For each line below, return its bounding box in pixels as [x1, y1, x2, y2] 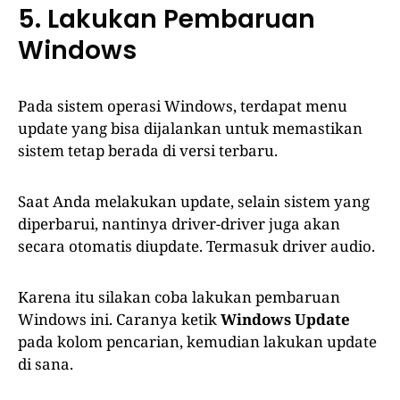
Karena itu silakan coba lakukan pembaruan [18, 287, 340, 308]
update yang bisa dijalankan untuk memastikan [18, 118, 362, 139]
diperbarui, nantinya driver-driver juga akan [18, 213, 340, 235]
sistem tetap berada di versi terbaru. [18, 140, 278, 162]
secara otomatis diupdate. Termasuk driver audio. [18, 236, 375, 257]
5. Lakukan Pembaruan [18, 2, 315, 37]
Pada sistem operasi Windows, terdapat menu [18, 96, 347, 117]
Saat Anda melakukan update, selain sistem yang [18, 191, 370, 212]
